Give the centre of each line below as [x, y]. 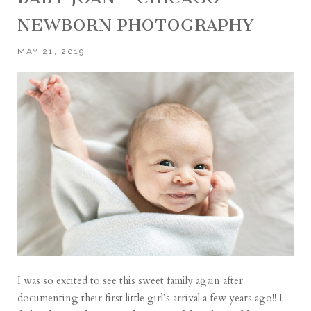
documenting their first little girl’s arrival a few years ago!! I [150, 297]
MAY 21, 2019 [51, 52]
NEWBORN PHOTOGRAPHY [136, 25]
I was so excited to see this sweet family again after [131, 280]
